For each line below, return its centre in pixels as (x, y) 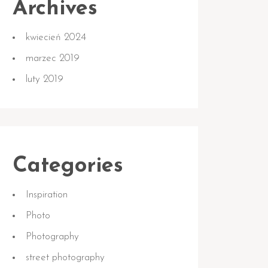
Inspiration (47, 195)
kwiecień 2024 (56, 37)
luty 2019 (45, 79)
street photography (65, 258)
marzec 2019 (53, 58)
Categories (68, 166)
